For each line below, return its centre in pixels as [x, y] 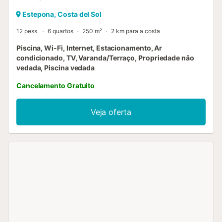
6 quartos [60, 31]
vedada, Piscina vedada [56, 67]
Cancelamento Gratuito [56, 85]
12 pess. [28, 31]
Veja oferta [111, 112]
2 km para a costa [136, 31]
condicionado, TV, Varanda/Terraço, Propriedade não [105, 57]
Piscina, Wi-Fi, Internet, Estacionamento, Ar [89, 48]
